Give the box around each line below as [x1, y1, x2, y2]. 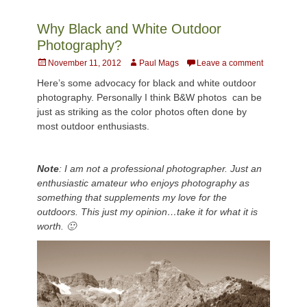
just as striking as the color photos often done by [37, 106, 247, 117]
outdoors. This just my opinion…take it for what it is [37, 206, 258, 217]
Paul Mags [139, 58, 179, 68]
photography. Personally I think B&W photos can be [37, 92, 262, 103]
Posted [36, 58, 62, 67]
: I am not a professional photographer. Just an [59, 163, 262, 174]
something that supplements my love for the [37, 192, 227, 203]
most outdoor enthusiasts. [37, 121, 149, 132]
